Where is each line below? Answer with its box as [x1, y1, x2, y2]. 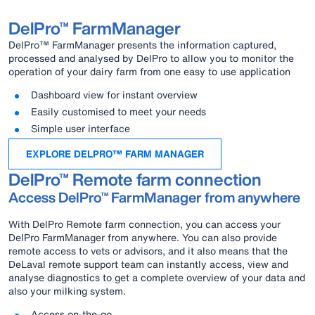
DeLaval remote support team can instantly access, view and [8, 257, 288, 271]
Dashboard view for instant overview [31, 87, 198, 102]
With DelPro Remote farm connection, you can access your [8, 217, 281, 231]
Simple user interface [31, 121, 130, 136]
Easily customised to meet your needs [31, 104, 206, 119]
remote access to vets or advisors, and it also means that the [8, 243, 288, 258]
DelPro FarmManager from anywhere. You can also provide [8, 230, 277, 245]
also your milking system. [8, 283, 126, 298]
